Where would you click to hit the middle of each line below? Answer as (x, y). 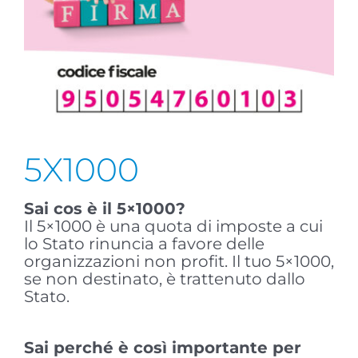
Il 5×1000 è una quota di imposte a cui (173, 227)
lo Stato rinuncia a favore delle (144, 244)
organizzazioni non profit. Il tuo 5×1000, (179, 262)
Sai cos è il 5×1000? (104, 209)
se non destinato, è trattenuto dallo (164, 279)
